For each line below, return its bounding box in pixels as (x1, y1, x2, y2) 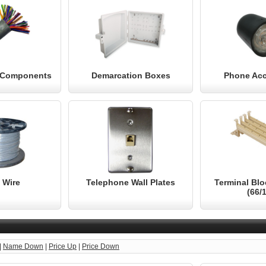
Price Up (49, 242, 77, 251)
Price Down (82, 242, 119, 251)
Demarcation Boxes (91, 71, 170, 80)
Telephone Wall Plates (86, 178, 175, 187)
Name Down (3, 242, 43, 251)
